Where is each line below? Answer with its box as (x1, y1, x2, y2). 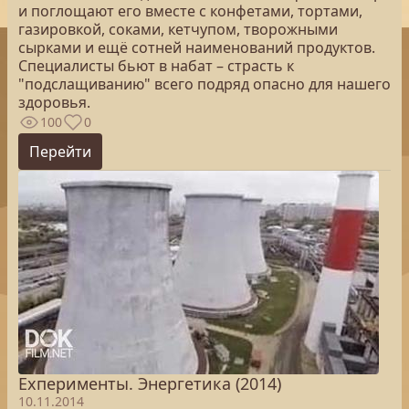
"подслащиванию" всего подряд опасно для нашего (18, 74, 391, 94)
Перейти (29, 142, 91, 162)
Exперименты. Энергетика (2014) (18, 372, 281, 394)
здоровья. (18, 92, 90, 112)
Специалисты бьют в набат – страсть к (18, 56, 294, 76)
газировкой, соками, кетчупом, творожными (18, 19, 338, 39)
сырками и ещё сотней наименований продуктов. (18, 37, 375, 58)
